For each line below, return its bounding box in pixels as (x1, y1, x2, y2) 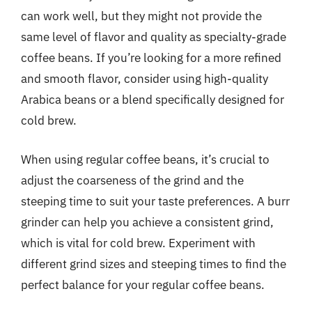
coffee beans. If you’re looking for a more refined (21, 50, 281, 65)
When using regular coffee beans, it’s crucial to (21, 151, 270, 167)
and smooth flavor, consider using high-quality (21, 71, 268, 86)
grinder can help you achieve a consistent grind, (21, 214, 274, 230)
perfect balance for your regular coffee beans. (21, 276, 265, 292)
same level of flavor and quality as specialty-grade (21, 29, 286, 45)
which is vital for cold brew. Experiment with (21, 235, 256, 251)
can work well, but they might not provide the (21, 8, 262, 24)
